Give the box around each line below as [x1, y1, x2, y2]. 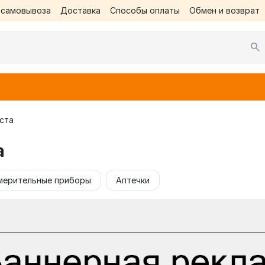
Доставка [60, 5, 101, 15]
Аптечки [116, 175, 150, 185]
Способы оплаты [109, 5, 180, 15]
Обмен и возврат [189, 5, 260, 15]
